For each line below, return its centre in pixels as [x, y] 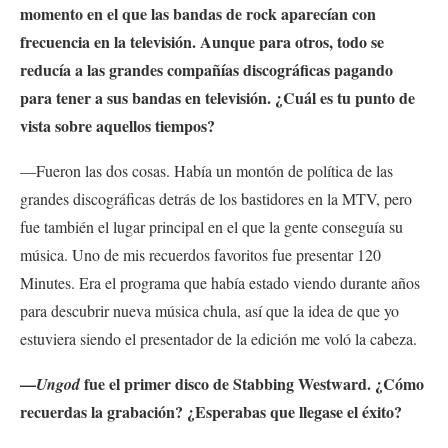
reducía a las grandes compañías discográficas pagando [206, 70]
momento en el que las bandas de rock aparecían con [198, 14]
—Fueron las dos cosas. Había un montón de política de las [206, 171]
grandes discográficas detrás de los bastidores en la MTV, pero [216, 199]
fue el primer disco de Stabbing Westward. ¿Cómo [252, 384]
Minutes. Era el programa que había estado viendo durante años [220, 283]
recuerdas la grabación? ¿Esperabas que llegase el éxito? [211, 412]
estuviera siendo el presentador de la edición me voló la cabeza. [221, 339]
